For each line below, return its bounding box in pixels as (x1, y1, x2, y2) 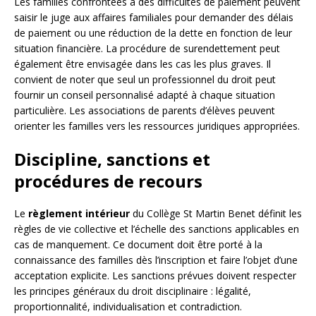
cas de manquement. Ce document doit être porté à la (14, 238, 262, 252)
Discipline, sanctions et (14, 147, 210, 171)
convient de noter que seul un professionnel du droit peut (14, 73, 276, 87)
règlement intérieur (28, 207, 130, 221)
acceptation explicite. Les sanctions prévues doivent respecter (14, 269, 296, 283)
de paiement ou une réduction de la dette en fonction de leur (14, 26, 292, 40)
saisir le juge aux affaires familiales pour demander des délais (14, 11, 293, 25)
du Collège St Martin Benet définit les (130, 207, 302, 221)
